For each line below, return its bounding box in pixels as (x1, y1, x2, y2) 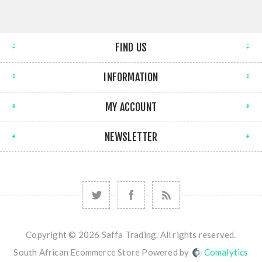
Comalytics (204, 246, 249, 257)
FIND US (115, 40, 147, 54)
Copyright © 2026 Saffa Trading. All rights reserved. (26, 229, 236, 240)
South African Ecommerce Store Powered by (13, 246, 191, 257)
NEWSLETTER (104, 130, 158, 143)
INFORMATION (104, 70, 158, 84)
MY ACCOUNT (105, 100, 157, 113)
